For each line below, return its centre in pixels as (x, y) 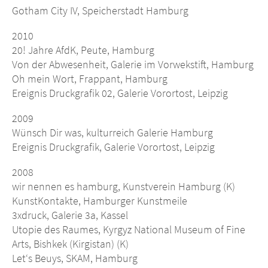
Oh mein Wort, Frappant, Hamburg (90, 79)
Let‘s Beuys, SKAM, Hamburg (75, 258)
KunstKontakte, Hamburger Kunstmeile (100, 201)
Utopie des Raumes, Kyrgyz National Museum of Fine (129, 230)
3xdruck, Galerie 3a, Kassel (70, 215)
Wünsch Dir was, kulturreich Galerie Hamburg (112, 133)
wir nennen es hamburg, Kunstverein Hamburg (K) (124, 187)
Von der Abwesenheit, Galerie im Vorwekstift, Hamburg (133, 65)
